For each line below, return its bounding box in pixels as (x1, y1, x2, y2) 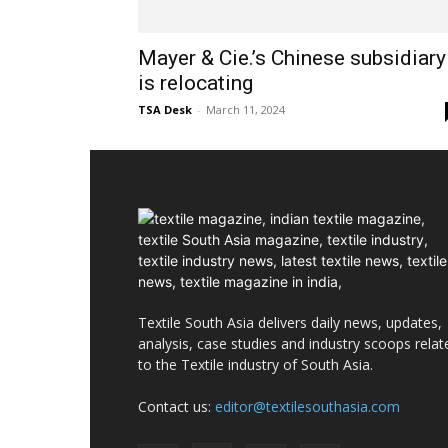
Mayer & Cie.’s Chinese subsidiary (138, 46, 446, 70)
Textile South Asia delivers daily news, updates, (138, 313, 442, 332)
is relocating (138, 71, 253, 95)
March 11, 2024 (206, 102, 285, 117)
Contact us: (138, 397, 215, 416)
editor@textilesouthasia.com (215, 397, 400, 416)
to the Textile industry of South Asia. (138, 355, 373, 374)
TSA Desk (138, 102, 192, 117)
